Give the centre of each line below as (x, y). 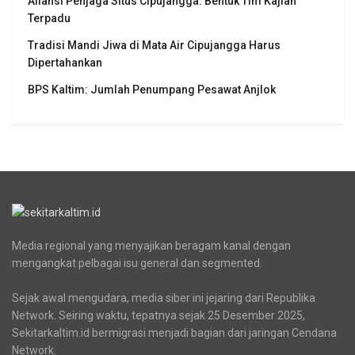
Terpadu (49, 18)
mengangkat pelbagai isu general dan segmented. (137, 263)
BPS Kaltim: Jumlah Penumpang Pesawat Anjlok (152, 89)
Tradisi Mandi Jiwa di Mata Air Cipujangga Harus (154, 45)
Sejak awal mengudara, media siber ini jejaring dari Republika (164, 298)
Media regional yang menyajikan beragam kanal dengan (151, 246)
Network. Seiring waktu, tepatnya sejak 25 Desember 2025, (158, 316)
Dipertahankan (65, 62)
